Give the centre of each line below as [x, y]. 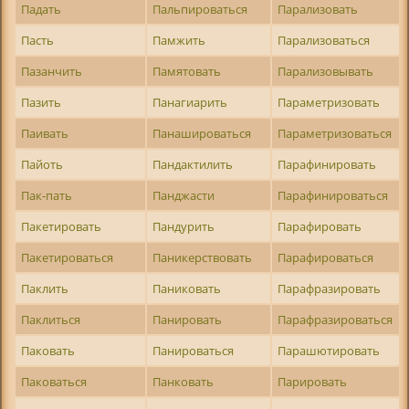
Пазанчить [52, 72]
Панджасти [184, 196]
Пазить [42, 103]
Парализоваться [324, 41]
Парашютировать [329, 351]
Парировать [313, 382]
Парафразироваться [336, 320]
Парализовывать [326, 72]
